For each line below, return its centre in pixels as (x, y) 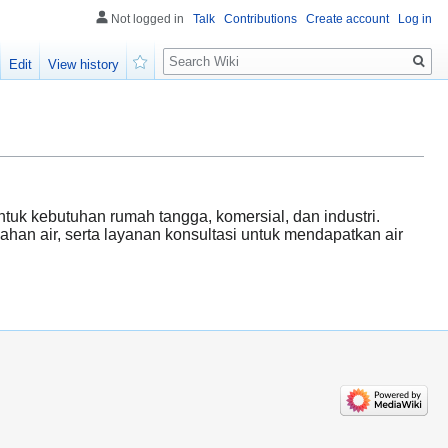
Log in (415, 19)
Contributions (260, 19)
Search (195, 50)
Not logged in (147, 19)
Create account (347, 19)
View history (84, 65)
